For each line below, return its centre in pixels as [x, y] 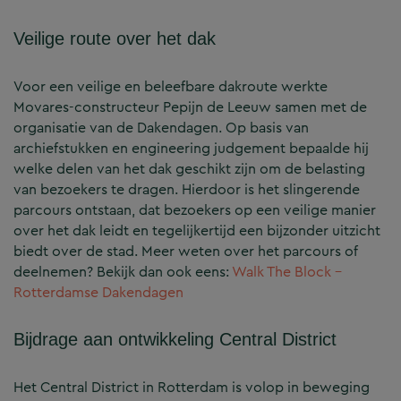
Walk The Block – [287, 272]
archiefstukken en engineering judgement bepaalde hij [191, 149]
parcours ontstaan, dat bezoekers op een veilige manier [195, 210]
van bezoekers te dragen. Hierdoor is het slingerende [187, 190]
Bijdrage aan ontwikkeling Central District [175, 340]
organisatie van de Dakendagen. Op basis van [161, 128]
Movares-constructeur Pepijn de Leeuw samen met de [190, 107]
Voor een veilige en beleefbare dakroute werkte [171, 87]
